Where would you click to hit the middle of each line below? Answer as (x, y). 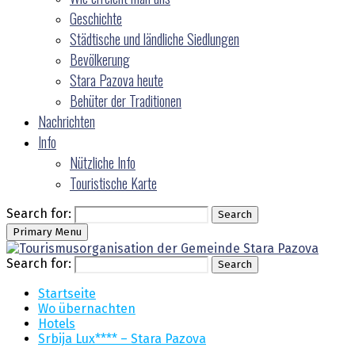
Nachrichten (67, 121)
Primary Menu (47, 232)
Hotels (57, 324)
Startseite (67, 294)
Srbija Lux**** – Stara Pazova (122, 339)
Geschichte (96, 18)
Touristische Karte (113, 183)
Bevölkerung (100, 59)
